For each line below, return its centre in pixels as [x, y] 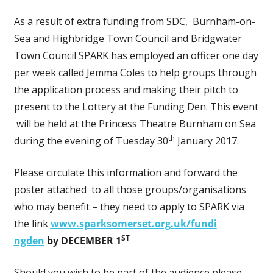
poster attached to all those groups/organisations [130, 190]
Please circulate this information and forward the [126, 173]
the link [31, 224]
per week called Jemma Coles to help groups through [135, 73]
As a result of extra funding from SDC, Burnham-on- [134, 22]
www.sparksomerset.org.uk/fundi [133, 224]
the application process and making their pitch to [126, 90]
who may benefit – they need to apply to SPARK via [129, 207]
